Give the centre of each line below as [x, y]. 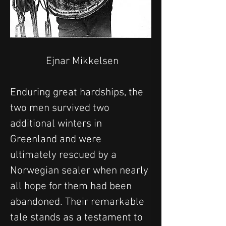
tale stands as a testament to [78, 217]
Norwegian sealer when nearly [80, 171]
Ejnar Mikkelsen [82, 61]
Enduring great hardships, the [78, 92]
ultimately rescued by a [65, 155]
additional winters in [57, 124]
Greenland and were [57, 139]
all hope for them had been [72, 186]
